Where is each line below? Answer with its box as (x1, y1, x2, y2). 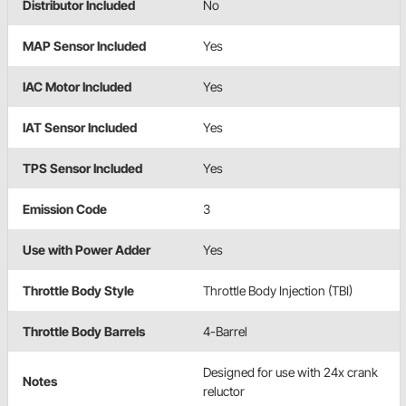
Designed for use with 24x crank (203, 364, 378, 381)
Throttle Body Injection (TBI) (203, 283, 353, 299)
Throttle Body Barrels (23, 324, 145, 340)
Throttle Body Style (23, 283, 134, 299)
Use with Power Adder (23, 242, 150, 258)
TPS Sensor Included (23, 160, 142, 177)
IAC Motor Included (23, 79, 131, 95)
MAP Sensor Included (23, 38, 146, 54)
